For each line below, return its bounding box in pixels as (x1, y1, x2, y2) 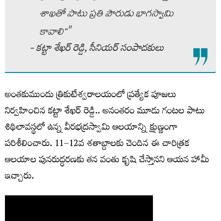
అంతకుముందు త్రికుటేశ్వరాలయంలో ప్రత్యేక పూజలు (5, 86, 176, 106)
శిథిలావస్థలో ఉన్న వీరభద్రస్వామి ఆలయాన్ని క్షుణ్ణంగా (5, 118, 178, 138)
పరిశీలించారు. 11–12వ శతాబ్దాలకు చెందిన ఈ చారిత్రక (5, 135, 189, 154)
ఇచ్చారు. (5, 167, 34, 187)
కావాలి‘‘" (39, 24, 71, 41)
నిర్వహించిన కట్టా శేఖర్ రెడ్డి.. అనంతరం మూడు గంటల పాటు (5, 102, 205, 122)
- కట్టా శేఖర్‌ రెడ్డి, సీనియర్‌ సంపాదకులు (30, 39, 164, 60)
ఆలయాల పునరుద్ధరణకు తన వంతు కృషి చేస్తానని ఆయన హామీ (5, 151, 209, 171)
